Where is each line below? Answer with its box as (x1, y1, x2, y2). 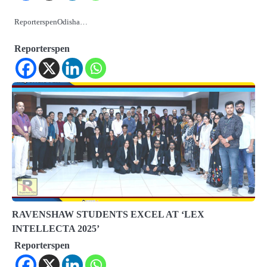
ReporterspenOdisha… (14, 17, 88, 27)
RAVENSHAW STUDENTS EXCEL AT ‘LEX (12, 209, 204, 220)
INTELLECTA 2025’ (12, 223, 100, 234)
